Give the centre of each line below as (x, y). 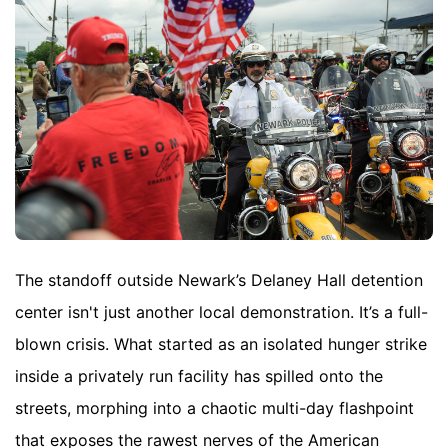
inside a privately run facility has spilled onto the (199, 375)
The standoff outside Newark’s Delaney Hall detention (219, 279)
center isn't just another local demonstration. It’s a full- (221, 311)
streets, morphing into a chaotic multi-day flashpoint (214, 407)
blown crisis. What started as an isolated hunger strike (221, 343)
